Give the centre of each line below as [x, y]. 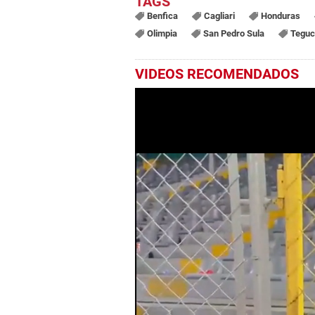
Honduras [280, 16]
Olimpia [162, 34]
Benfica [162, 16]
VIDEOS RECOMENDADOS [217, 74]
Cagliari [219, 16]
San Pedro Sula [233, 34]
